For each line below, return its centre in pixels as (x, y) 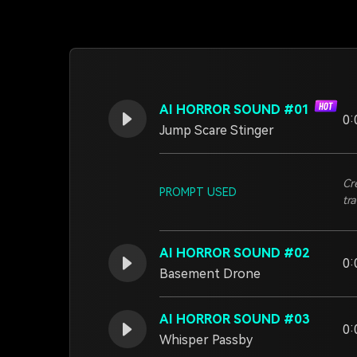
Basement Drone (210, 274)
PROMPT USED (198, 192)
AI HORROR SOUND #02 (235, 253)
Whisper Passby (206, 340)
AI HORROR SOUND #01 (236, 110)
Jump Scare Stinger (217, 130)
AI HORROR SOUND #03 (235, 319)
